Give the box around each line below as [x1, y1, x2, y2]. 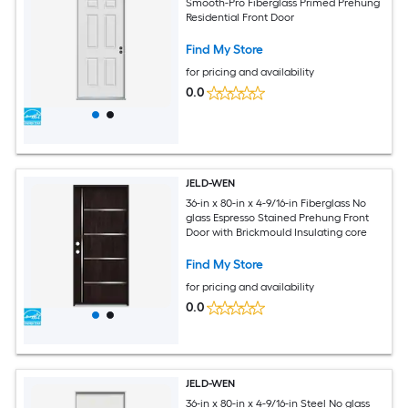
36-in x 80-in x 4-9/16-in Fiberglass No [186, 197, 367, 210]
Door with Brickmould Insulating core [186, 226, 368, 240]
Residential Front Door [186, 11, 295, 25]
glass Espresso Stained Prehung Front [186, 211, 370, 225]
